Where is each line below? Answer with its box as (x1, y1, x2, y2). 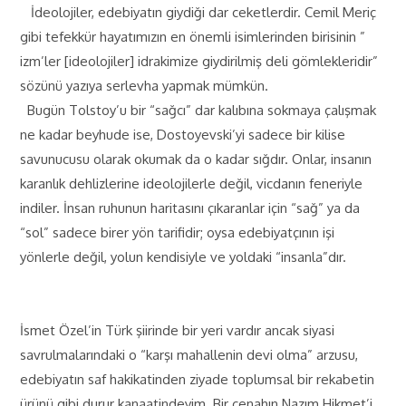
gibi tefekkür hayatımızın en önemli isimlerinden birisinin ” (20, 28, 366, 45)
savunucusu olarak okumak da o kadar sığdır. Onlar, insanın (20, 150, 372, 168)
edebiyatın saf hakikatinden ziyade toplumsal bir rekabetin (20, 371, 375, 388)
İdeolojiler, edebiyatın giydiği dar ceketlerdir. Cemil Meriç (20, 4, 377, 21)
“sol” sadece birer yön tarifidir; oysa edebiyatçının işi (20, 224, 335, 241)
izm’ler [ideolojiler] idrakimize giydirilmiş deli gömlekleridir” (20, 53, 379, 70)
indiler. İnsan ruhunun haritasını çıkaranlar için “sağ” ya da (20, 199, 361, 217)
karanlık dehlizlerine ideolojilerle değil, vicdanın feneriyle (20, 175, 363, 192)
